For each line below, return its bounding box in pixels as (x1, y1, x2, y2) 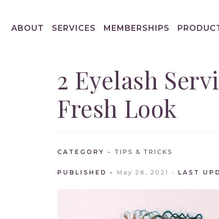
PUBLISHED (57, 169, 107, 176)
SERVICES (52, 23, 96, 33)
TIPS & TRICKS (114, 148, 173, 155)
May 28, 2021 (117, 169, 169, 176)
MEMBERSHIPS (104, 23, 170, 33)
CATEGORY (57, 148, 105, 155)
